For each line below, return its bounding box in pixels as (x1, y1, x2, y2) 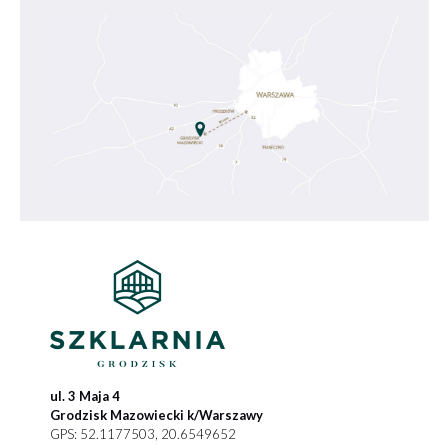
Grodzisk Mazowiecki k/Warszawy (50, 406, 264, 423)
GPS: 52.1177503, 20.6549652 (50, 425, 237, 442)
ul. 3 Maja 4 (50, 387, 121, 404)
